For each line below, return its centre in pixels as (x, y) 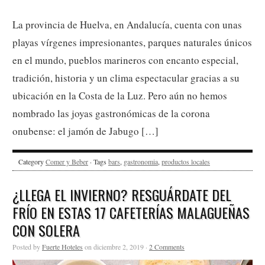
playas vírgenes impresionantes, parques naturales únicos (132, 177)
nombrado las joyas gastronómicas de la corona (111, 248)
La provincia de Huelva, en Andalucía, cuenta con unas (127, 160)
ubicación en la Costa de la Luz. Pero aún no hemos (120, 231)
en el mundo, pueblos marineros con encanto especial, (125, 195)
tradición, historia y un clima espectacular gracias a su (126, 213)
